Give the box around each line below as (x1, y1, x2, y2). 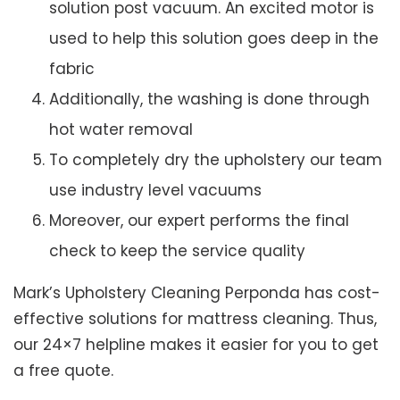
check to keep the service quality (49, 240, 305, 262)
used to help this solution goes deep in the (49, 28, 379, 50)
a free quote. (13, 360, 113, 382)
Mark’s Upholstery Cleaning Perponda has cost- (13, 282, 380, 304)
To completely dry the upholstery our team (49, 149, 382, 171)
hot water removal (49, 119, 193, 141)
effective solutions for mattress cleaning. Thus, (13, 308, 377, 330)
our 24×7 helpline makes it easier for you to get (13, 334, 379, 356)
